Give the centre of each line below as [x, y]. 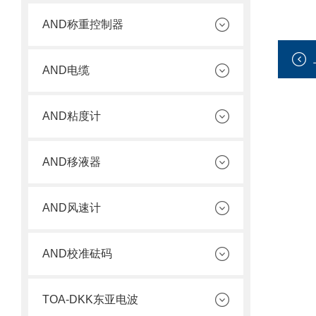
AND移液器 [72, 162]
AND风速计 [72, 208]
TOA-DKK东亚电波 [90, 299]
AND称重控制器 [83, 24]
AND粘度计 [72, 116]
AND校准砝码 [77, 254]
